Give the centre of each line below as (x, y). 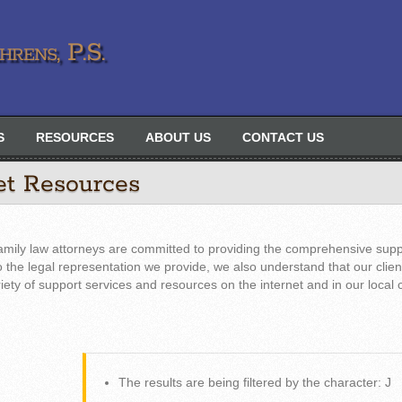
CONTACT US (283, 138)
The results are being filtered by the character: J (254, 383)
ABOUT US (178, 138)
